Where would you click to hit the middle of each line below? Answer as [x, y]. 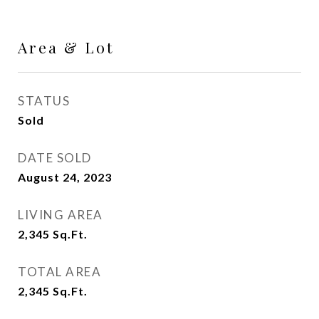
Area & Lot [66, 47]
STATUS [44, 101]
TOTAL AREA [59, 272]
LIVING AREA [61, 215]
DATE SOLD [55, 158]
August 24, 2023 [65, 177]
